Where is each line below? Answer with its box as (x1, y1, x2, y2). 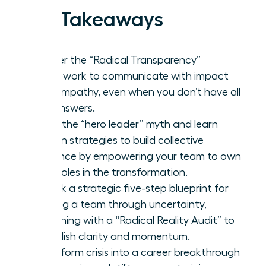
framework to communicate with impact (34, 70, 229, 81)
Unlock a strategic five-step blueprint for (34, 182, 229, 194)
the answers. (34, 102, 95, 113)
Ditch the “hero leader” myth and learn (34, 118, 218, 129)
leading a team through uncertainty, (34, 198, 207, 210)
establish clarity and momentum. (34, 230, 190, 242)
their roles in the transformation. (34, 166, 188, 178)
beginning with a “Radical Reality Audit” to (34, 214, 235, 226)
